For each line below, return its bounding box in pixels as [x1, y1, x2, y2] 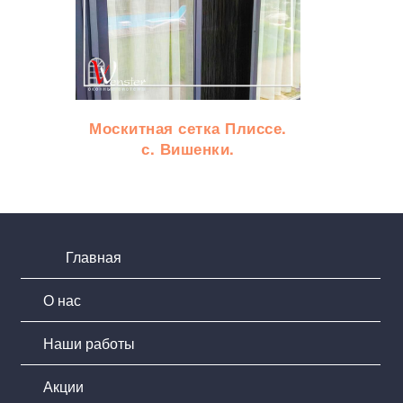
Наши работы [43, 332, 135, 354]
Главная [66, 246, 121, 267]
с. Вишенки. [141, 137, 235, 159]
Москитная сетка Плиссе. [89, 116, 287, 139]
